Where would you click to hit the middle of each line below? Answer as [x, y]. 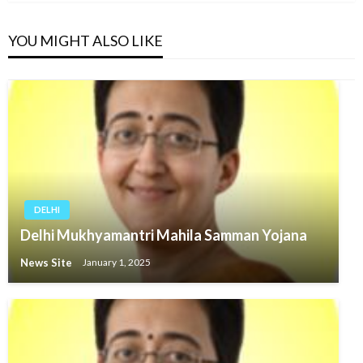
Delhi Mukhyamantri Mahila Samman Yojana [164, 235]
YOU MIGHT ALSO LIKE [85, 40]
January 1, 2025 [117, 263]
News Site [47, 262]
